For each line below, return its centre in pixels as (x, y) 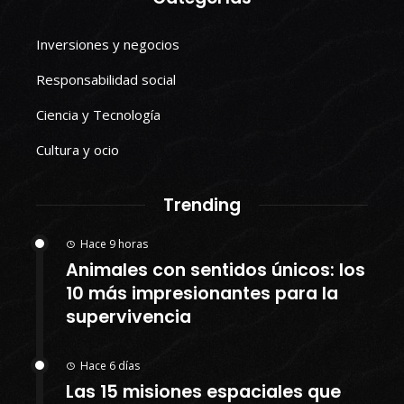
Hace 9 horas (114, 243)
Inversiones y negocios (108, 44)
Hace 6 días (110, 365)
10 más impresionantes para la (202, 293)
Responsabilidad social (106, 79)
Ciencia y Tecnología (98, 114)
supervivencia (129, 317)
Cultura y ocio (78, 149)
